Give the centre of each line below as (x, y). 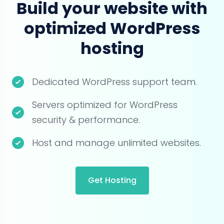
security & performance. (86, 120)
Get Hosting (112, 180)
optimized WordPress (112, 28)
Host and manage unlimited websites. (116, 143)
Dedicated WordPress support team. (114, 82)
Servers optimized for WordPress (105, 105)
